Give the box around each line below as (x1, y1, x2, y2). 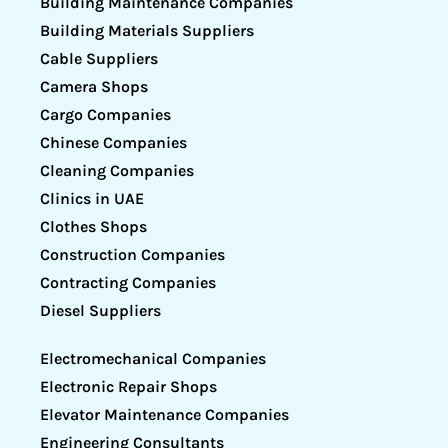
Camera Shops (40, 76, 148, 96)
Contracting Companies (40, 272, 216, 292)
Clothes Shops (40, 216, 147, 236)
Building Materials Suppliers (40, 20, 254, 40)
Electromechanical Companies (40, 348, 266, 368)
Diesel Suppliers (40, 300, 161, 320)
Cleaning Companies (40, 160, 194, 180)
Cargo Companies (40, 104, 171, 124)
